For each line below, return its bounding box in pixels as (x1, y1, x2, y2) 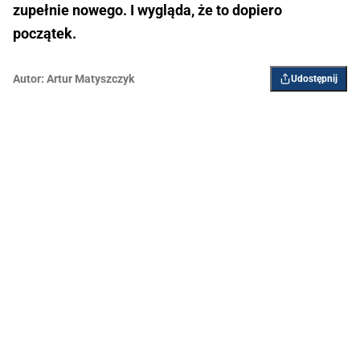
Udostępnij (291, 73, 337, 85)
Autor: (13, 72, 44, 86)
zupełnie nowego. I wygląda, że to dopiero (13, 2, 282, 19)
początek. (13, 25, 76, 43)
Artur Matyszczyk (47, 72, 134, 86)
